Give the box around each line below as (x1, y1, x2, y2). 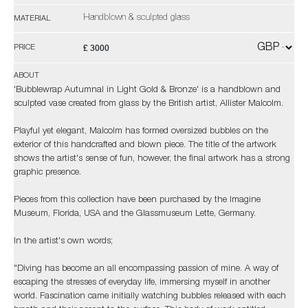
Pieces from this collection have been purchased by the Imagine (14, 196, 261, 205)
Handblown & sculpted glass (83, 14, 190, 23)
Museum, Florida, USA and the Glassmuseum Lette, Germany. (14, 210, 256, 219)
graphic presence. (14, 168, 84, 177)
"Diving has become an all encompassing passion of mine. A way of (14, 265, 278, 274)
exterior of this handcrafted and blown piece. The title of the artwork (14, 141, 276, 150)
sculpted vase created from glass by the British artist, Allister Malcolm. (14, 100, 283, 109)
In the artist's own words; (14, 237, 113, 246)
